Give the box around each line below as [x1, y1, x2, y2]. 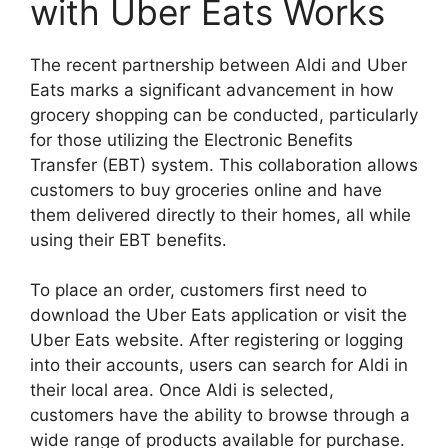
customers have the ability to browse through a [30, 405, 410, 426]
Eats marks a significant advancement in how [30, 79, 394, 100]
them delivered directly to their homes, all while [30, 204, 411, 225]
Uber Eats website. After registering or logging [30, 330, 403, 351]
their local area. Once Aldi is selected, [30, 380, 334, 401]
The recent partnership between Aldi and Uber [30, 54, 407, 75]
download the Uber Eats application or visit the [30, 305, 407, 326]
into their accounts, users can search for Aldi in [30, 355, 408, 376]
